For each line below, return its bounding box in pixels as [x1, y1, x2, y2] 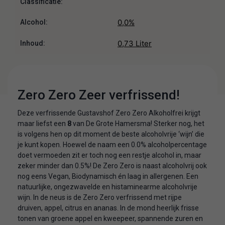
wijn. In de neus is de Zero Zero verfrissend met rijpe [18, 193, 182, 201]
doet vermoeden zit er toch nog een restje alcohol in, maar [18, 151, 201, 159]
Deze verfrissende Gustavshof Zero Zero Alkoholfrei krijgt [18, 108, 200, 117]
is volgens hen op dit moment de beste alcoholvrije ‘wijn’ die [18, 130, 204, 138]
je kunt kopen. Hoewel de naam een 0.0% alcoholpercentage [18, 140, 207, 149]
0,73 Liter [118, 38, 152, 48]
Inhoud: [20, 39, 45, 47]
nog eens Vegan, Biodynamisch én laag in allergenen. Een [18, 172, 198, 180]
